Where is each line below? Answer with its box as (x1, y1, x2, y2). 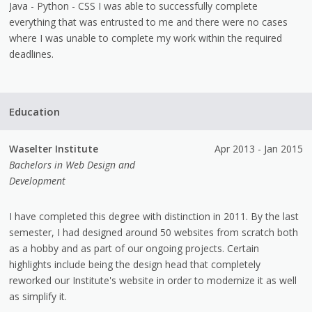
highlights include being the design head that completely (9, 257, 261, 271)
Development (9, 173, 66, 187)
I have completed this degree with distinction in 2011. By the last (9, 209, 299, 223)
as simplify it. (9, 289, 68, 303)
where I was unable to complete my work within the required (9, 31, 283, 45)
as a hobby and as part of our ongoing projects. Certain (9, 241, 260, 255)
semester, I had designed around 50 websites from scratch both (9, 225, 299, 239)
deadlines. (9, 47, 54, 61)
